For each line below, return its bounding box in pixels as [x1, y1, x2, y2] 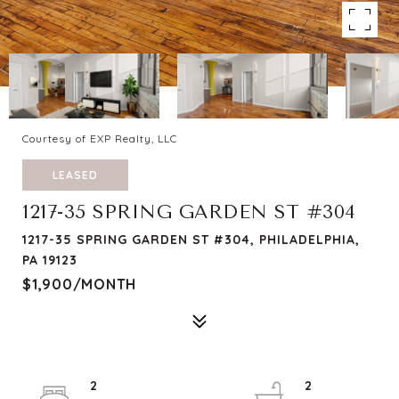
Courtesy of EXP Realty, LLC [22, 132, 177, 145]
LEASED [53, 168, 98, 182]
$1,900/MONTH [22, 275, 136, 293]
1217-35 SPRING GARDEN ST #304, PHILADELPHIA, [22, 232, 360, 248]
